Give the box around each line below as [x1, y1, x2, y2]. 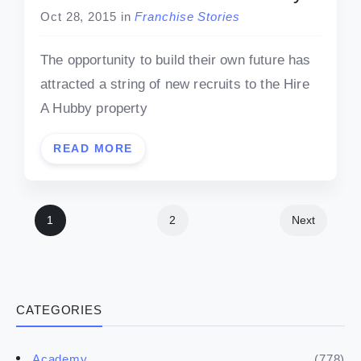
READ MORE [53, 141, 133, 155]
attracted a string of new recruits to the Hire [40, 76, 309, 92]
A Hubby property [40, 100, 147, 116]
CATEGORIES [16, 303, 102, 317]
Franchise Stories [135, 9, 240, 23]
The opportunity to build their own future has [40, 52, 311, 68]
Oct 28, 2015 [40, 9, 117, 23]
